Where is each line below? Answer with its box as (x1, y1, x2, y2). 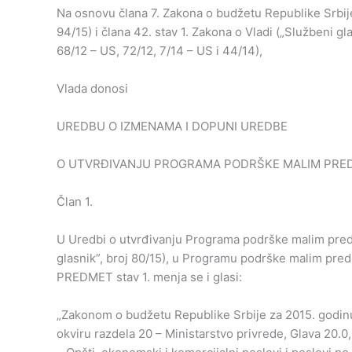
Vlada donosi (57, 81, 128, 96)
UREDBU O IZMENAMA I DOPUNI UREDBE (57, 119, 288, 134)
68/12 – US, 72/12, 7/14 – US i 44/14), (57, 43, 262, 58)
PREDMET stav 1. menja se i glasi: (57, 269, 242, 284)
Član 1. (57, 194, 93, 209)
